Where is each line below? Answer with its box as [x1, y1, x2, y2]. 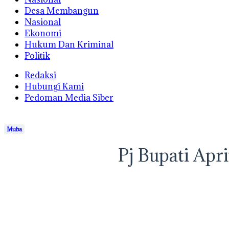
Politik [25, 50, 50, 61]
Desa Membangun [25, 5, 99, 16]
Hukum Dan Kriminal [25, 39, 113, 50]
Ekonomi [25, 28, 61, 39]
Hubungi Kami [25, 81, 84, 92]
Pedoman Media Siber [25, 92, 113, 103]
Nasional [25, 16, 61, 28]
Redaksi [25, 70, 56, 81]
